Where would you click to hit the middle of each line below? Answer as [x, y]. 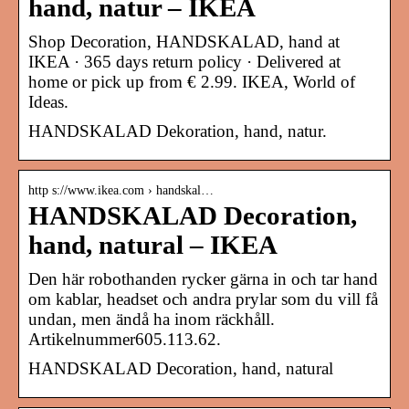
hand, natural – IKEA [153, 245]
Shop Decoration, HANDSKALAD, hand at [184, 41]
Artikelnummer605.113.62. [125, 339]
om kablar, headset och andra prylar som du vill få [203, 299]
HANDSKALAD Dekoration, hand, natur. [178, 131]
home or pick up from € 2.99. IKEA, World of [192, 81]
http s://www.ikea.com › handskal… [121, 190]
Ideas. [48, 101]
